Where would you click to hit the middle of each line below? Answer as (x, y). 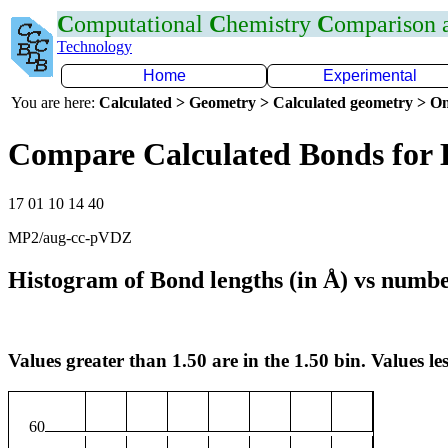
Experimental (370, 75)
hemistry (271, 24)
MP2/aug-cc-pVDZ (70, 237)
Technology (94, 46)
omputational (141, 24)
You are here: (55, 102)
